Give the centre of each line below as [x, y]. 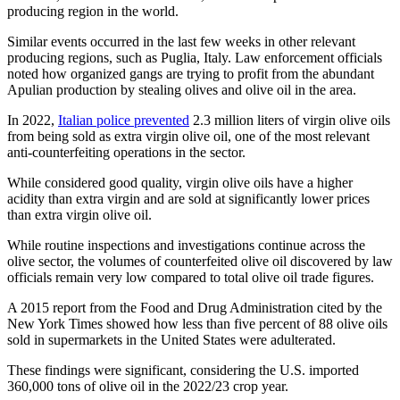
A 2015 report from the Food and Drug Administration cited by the [195, 307]
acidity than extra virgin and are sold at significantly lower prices [188, 198]
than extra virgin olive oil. [79, 214]
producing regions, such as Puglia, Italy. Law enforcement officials [195, 57]
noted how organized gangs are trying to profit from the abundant [191, 73]
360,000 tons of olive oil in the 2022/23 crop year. [148, 386]
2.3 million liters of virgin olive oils [290, 120]
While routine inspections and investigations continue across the [186, 245]
